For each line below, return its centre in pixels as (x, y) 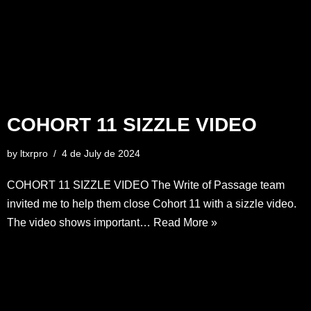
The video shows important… (80, 222)
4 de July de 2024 (101, 153)
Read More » (185, 222)
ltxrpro (34, 153)
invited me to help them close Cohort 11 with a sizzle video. (152, 203)
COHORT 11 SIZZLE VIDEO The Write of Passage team (146, 185)
